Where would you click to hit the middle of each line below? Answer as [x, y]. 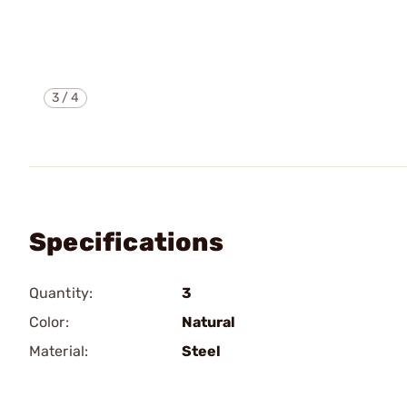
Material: [59, 351]
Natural [208, 322]
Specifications [126, 242]
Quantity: [61, 293]
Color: [49, 322]
